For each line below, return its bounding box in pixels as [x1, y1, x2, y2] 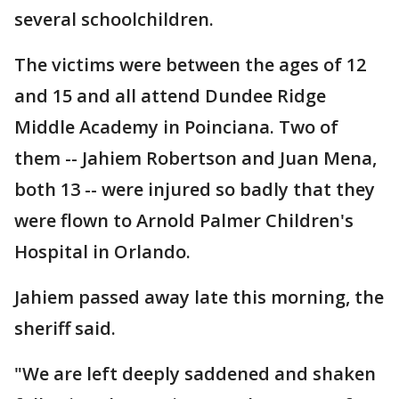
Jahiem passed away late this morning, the [14, 285, 384, 309]
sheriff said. [14, 316, 116, 340]
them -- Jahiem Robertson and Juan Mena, [14, 146, 377, 170]
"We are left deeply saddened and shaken [14, 362, 376, 386]
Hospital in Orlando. [14, 240, 191, 264]
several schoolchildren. [14, 7, 214, 31]
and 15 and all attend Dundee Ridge [14, 84, 326, 108]
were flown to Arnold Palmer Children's [14, 208, 354, 232]
